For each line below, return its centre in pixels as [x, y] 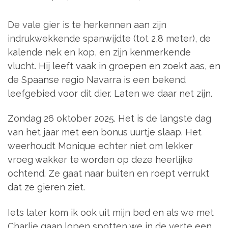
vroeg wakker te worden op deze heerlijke [100, 160]
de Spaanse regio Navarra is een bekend [97, 79]
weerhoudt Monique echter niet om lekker [100, 146]
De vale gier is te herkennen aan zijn [87, 24]
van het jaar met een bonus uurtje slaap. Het [105, 132]
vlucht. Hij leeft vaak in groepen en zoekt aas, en [114, 66]
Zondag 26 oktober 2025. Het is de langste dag [109, 119]
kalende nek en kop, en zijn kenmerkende [99, 52]
